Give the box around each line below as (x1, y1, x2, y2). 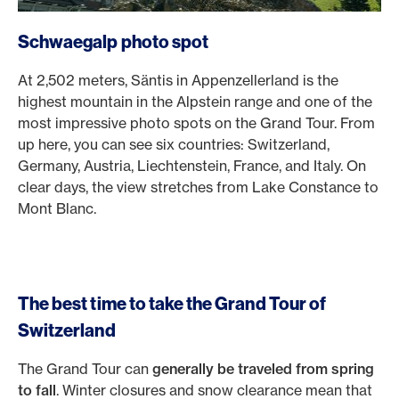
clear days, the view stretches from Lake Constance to (18, 178, 379, 196)
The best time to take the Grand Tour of (18, 292, 326, 314)
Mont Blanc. (18, 199, 100, 217)
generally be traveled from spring (152, 360, 374, 378)
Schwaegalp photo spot (18, 30, 209, 53)
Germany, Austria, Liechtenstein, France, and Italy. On (18, 157, 366, 175)
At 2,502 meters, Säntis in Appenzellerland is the (18, 71, 338, 89)
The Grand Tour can (18, 360, 152, 378)
